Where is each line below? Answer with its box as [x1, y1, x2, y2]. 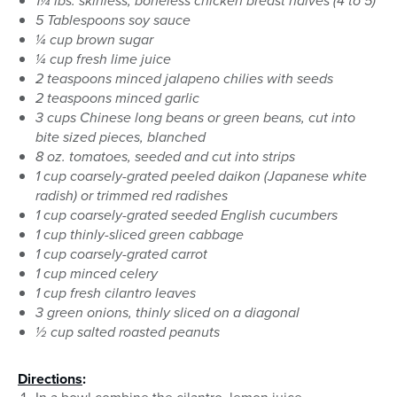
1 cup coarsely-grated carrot [35, 244, 207, 265]
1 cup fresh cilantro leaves [35, 283, 196, 304]
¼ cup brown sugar [35, 29, 153, 51]
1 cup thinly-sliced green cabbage [35, 224, 244, 245]
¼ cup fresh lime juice [35, 49, 171, 70]
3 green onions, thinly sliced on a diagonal [35, 302, 300, 323]
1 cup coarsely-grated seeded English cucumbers [35, 205, 338, 226]
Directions [18, 369, 82, 390]
